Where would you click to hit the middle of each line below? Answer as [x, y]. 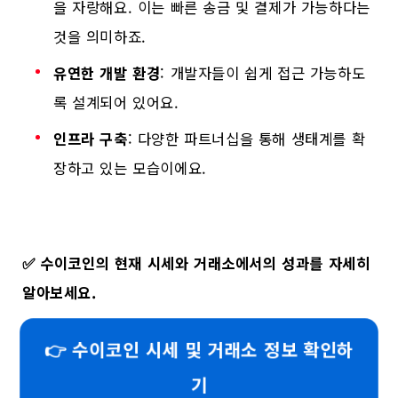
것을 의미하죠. [100, 37]
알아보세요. [60, 292]
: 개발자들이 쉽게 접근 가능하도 [263, 73]
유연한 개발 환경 [107, 73]
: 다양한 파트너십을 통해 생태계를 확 [247, 139]
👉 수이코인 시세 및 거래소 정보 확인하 [199, 349]
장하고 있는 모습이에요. [130, 168]
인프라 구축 [91, 139]
